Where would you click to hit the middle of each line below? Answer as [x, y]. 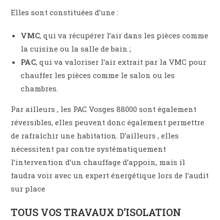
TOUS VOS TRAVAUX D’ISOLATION [96, 212]
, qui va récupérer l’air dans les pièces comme [124, 36]
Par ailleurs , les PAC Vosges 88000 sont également [104, 109]
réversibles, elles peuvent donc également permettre [108, 123]
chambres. [40, 89]
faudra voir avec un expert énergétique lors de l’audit [110, 176]
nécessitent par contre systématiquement [89, 149]
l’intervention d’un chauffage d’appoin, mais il [98, 162]
